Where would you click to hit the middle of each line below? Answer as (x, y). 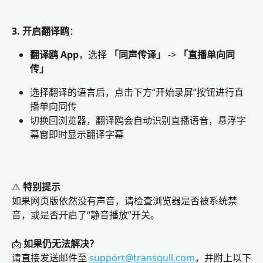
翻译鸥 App (54, 55)
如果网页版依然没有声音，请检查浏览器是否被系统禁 (124, 201)
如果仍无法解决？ (61, 243)
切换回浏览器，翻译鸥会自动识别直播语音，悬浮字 (138, 121)
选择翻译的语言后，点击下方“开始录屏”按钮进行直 (137, 92)
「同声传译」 (137, 55)
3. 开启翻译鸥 (41, 31)
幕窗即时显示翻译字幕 (77, 135)
